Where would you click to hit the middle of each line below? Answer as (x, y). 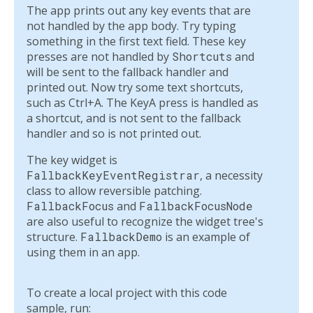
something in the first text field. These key (136, 42)
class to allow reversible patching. (114, 191)
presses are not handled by (99, 57)
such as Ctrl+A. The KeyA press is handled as (143, 103)
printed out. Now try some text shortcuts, (135, 88)
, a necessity (231, 176)
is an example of (206, 237)
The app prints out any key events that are (139, 11)
